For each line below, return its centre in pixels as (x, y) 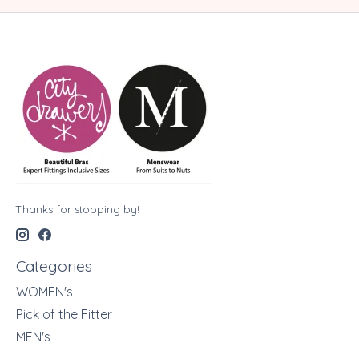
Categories (54, 266)
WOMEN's (44, 291)
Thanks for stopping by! (78, 209)
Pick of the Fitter (64, 314)
